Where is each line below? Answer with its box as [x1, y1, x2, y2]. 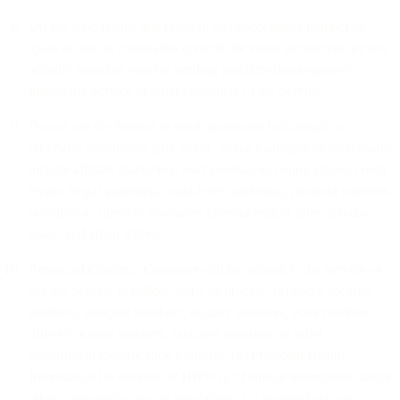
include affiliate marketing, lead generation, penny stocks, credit [29, 161, 387, 177]
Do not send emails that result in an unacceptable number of [29, 18, 364, 34]
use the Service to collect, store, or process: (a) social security [29, 282, 371, 298]
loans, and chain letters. [29, 225, 160, 241]
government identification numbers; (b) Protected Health [29, 346, 345, 362]
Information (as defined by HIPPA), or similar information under [29, 368, 391, 384]
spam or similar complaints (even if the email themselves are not [29, 39, 387, 55]
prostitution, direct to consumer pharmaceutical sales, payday [29, 204, 370, 220]
